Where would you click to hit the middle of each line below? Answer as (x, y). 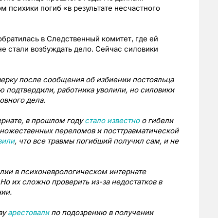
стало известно (112, 121)
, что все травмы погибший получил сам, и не (97, 141)
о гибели (156, 121)
